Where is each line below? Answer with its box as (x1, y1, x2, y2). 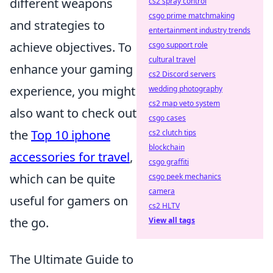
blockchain (149, 142, 185, 152)
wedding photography (149, 83, 222, 94)
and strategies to (10, 17, 105, 34)
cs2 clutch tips (149, 127, 196, 138)
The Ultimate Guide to (10, 251, 133, 268)
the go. (10, 214, 49, 232)
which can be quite (10, 171, 115, 188)
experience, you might (10, 83, 135, 100)
